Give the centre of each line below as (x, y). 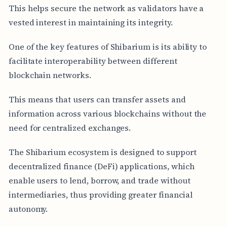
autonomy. (28, 209)
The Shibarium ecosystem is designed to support (102, 152)
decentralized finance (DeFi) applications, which (101, 166)
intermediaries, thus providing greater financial (100, 194)
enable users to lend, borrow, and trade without (99, 180)
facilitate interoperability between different (93, 61)
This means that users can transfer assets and (97, 99)
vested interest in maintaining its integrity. (90, 22)
